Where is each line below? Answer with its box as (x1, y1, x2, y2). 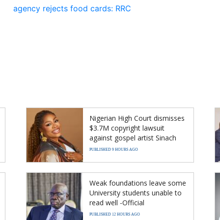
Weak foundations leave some (89, 178, 186, 188)
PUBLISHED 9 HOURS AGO (89, 147, 138, 152)
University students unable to (89, 188, 182, 197)
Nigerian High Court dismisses (89, 113, 185, 123)
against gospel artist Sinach (89, 133, 176, 142)
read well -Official (89, 197, 146, 207)
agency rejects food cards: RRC (13, 3, 131, 13)
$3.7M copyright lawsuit (89, 123, 165, 133)
